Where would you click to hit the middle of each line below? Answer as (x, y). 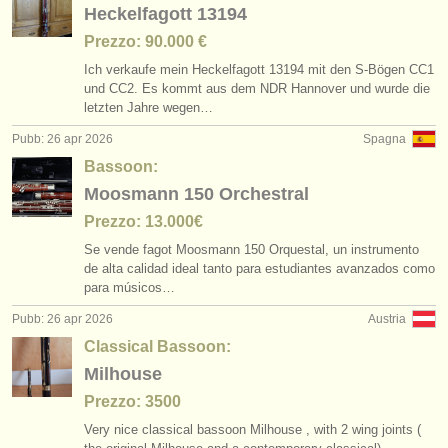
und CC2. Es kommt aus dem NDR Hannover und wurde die (257, 88)
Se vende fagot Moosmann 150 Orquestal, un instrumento (251, 249)
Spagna (384, 139)
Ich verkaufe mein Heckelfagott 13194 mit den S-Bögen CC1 (259, 69)
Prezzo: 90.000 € (145, 41)
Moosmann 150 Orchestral (196, 194)
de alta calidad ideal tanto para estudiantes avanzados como (259, 268)
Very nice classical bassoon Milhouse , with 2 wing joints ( (252, 429)
